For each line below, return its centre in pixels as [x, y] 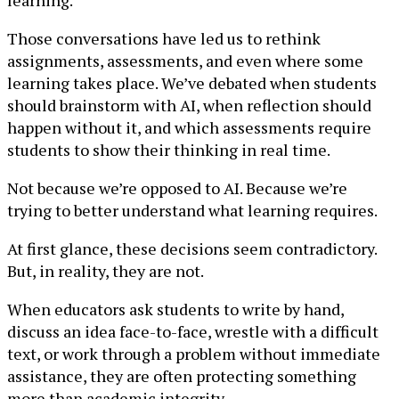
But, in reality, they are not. [106, 271]
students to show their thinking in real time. [169, 150]
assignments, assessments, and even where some [185, 61]
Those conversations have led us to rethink [164, 38]
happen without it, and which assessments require [189, 127]
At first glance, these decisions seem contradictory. [192, 248]
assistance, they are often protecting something [182, 376]
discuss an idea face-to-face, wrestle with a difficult [193, 331]
